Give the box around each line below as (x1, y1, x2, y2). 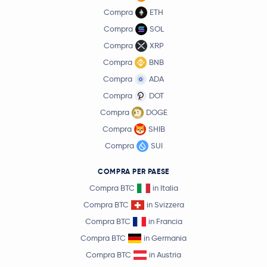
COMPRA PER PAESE (98, 167, 169, 176)
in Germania (144, 233, 187, 243)
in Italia (152, 183, 178, 193)
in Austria (149, 250, 181, 260)
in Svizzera (146, 200, 184, 210)
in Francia (148, 216, 182, 226)
